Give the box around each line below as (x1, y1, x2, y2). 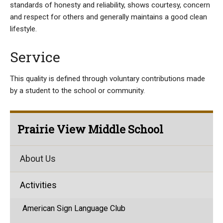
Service (10, 48, 60, 66)
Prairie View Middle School (17, 122, 163, 136)
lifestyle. (10, 24, 37, 33)
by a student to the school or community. (10, 86, 145, 95)
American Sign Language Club (22, 204, 125, 213)
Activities (20, 180, 57, 190)
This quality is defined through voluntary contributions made (10, 74, 205, 83)
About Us (20, 153, 56, 164)
